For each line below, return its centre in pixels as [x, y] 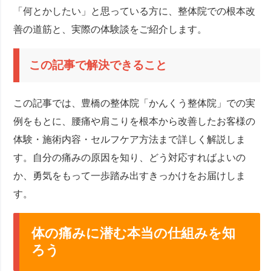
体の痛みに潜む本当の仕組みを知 [134, 233]
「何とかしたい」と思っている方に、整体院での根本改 [135, 11]
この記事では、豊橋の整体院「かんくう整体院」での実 [135, 103]
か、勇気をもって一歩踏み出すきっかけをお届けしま [130, 175]
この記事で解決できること [98, 65]
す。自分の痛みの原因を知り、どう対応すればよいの [130, 157]
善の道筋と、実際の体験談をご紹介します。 [110, 30]
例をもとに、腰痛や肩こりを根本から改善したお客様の [135, 121]
